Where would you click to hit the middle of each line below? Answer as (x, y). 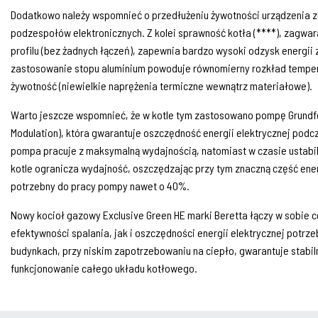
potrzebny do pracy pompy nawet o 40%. (100, 186)
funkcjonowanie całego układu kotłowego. (104, 268)
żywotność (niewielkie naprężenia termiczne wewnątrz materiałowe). (161, 86)
